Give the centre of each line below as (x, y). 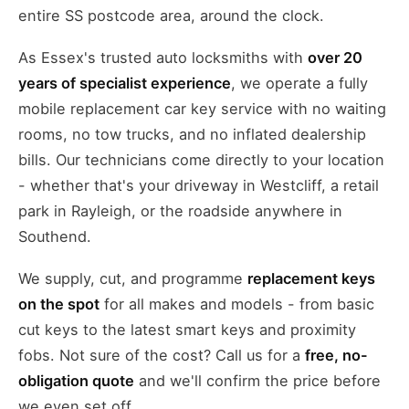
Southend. (55, 236)
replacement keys (311, 278)
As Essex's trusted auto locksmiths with (163, 57)
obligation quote (76, 380)
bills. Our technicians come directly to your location (201, 159)
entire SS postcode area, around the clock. (171, 15)
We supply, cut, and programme (133, 278)
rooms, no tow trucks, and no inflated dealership (192, 134)
